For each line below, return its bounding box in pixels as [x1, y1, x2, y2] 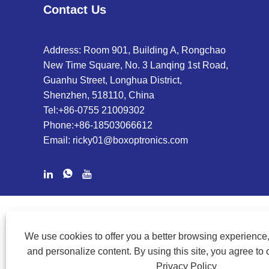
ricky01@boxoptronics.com [73, 134, 188, 145]
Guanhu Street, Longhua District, [43, 74, 182, 85]
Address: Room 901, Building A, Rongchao [43, 44, 226, 55]
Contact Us [43, 2, 106, 16]
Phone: [43, 119, 74, 130]
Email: [43, 134, 73, 145]
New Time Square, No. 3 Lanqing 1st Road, [43, 59, 228, 70]
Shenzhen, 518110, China [43, 89, 154, 100]
